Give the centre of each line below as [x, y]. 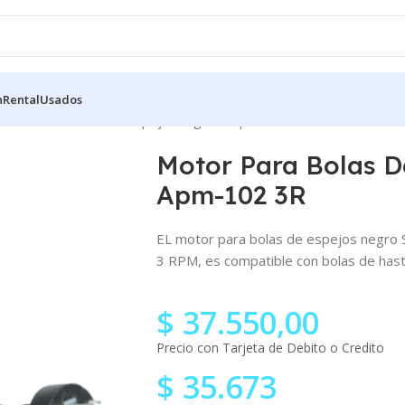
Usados [61, 99]
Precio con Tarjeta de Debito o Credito [270, 347]
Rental [21, 99]
